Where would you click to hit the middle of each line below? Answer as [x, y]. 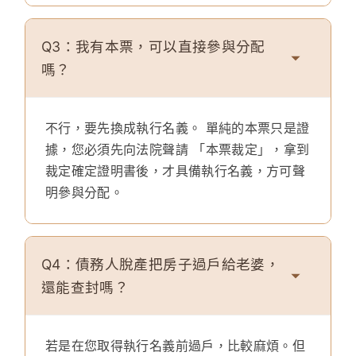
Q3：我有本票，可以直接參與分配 [153, 47]
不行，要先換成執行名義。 [124, 128]
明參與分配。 [85, 193]
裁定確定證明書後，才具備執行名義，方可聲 [176, 171]
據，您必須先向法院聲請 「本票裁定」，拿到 [178, 150]
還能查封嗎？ [85, 288]
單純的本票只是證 [255, 128]
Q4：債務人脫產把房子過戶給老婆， [161, 265]
